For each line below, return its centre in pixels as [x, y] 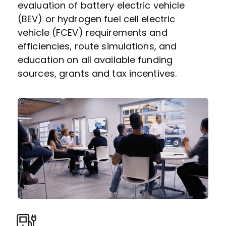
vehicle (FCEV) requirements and [93, 33]
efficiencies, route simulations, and [97, 46]
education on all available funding [95, 60]
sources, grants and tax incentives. [97, 74]
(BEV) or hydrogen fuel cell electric [97, 19]
